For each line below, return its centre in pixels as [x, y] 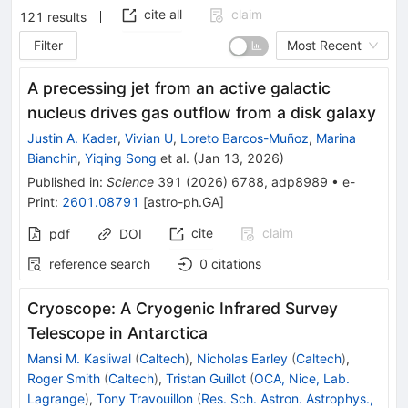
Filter [49, 45]
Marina [336, 138]
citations [236, 263]
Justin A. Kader [72, 138]
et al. [173, 158]
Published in [63, 181]
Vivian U [149, 138]
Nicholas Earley [242, 358]
